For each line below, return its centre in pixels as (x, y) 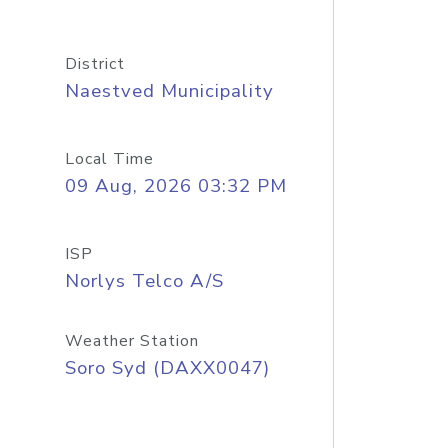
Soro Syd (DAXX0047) (167, 368)
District (94, 64)
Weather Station (131, 341)
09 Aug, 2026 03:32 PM (175, 186)
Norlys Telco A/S (144, 281)
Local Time (109, 159)
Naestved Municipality (169, 91)
